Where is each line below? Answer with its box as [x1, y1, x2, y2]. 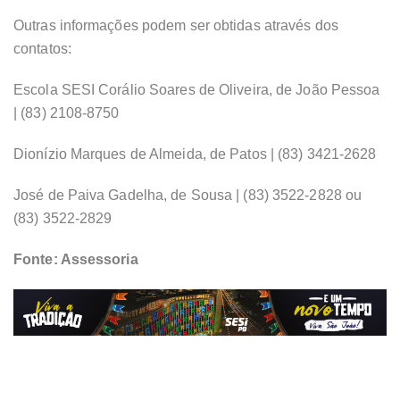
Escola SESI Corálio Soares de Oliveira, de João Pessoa [13, 82, 380, 98]
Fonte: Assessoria [13, 252, 138, 268]
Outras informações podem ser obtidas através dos [13, 18, 338, 34]
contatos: [13, 41, 71, 57]
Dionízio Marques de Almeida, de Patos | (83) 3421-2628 [13, 146, 377, 162]
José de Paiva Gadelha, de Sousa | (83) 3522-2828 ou [13, 187, 362, 204]
